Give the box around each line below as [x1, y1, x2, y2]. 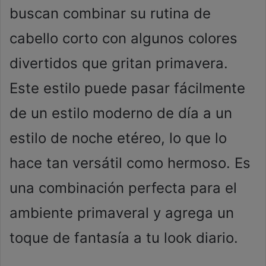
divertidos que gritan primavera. [9, 55, 228, 72]
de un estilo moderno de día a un [9, 104, 232, 122]
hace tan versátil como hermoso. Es [9, 154, 251, 172]
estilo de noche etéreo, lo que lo [9, 129, 227, 147]
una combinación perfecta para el [9, 179, 237, 197]
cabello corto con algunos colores [9, 30, 237, 47]
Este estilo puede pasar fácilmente [9, 80, 245, 97]
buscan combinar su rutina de [9, 5, 211, 23]
